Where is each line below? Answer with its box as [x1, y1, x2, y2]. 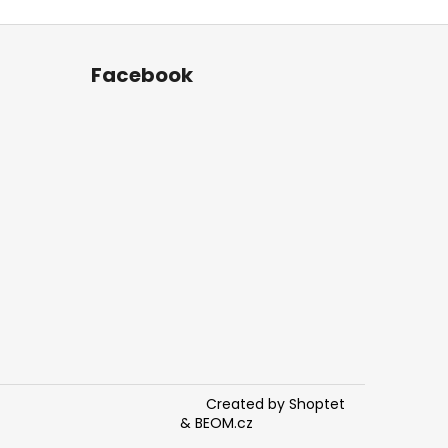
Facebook [90, 61, 193, 89]
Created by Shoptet [206, 394, 345, 414]
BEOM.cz [195, 413, 254, 434]
